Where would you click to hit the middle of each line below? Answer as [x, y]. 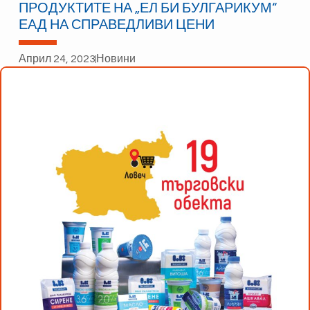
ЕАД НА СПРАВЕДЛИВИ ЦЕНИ [116, 25]
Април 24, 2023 [57, 59]
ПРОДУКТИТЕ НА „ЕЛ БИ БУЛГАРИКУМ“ [147, 8]
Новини [116, 59]
